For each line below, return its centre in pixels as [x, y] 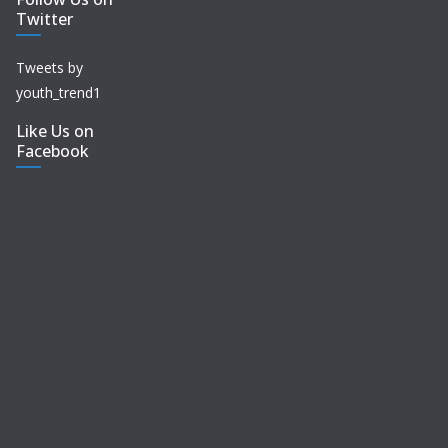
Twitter [44, 19]
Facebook [52, 151]
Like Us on [55, 131]
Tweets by [49, 68]
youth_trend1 [58, 93]
